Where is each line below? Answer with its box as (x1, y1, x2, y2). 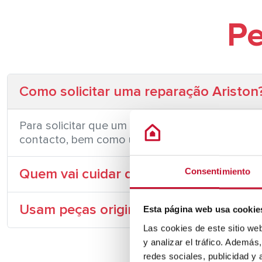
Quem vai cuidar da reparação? (19, 166, 214, 182)
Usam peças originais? (19, 201, 159, 218)
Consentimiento (184, 166, 251, 177)
